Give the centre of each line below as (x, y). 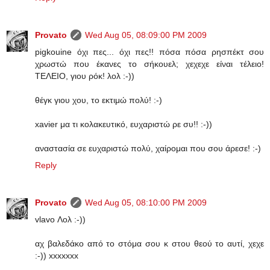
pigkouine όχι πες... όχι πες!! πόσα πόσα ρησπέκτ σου (149, 52)
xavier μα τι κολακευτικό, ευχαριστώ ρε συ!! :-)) (124, 124)
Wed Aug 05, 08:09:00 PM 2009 (146, 35)
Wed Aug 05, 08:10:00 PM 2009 (146, 202)
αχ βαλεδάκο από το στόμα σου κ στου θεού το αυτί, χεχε (149, 243)
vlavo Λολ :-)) (60, 219)
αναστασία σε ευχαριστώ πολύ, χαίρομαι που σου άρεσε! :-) (148, 148)
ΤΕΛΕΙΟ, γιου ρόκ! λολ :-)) (85, 76)
